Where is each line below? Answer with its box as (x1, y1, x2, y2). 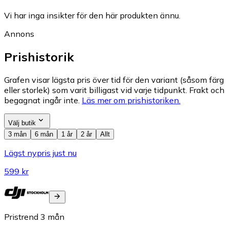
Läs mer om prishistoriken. (82, 95, 180, 105)
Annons (4, 28, 34, 39)
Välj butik (8, 119, 36, 127)
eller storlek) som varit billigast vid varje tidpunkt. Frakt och (4, 84, 224, 95)
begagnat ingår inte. (4, 95, 80, 105)
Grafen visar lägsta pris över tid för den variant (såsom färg (4, 74, 224, 85)
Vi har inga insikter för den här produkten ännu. (4, 10, 180, 20)
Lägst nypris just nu (4, 147, 77, 158)
